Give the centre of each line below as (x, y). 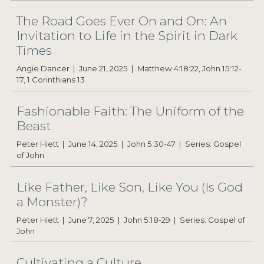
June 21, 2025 (103, 69)
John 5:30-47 (151, 144)
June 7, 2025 (91, 220)
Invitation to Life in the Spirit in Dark (127, 36)
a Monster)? (52, 202)
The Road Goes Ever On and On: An (121, 21)
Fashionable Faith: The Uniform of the (130, 111)
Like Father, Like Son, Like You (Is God (129, 187)
